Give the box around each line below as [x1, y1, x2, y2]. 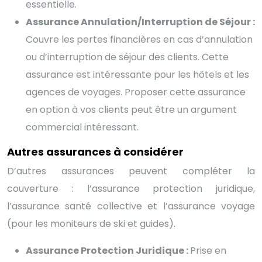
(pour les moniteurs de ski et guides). [7, 216, 175, 230]
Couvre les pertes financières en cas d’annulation [26, 32, 253, 46]
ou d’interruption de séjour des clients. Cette [26, 50, 229, 64]
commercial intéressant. [26, 120, 139, 134]
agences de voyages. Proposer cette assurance [26, 85, 246, 99]
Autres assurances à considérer [7, 144, 184, 159]
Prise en [190, 243, 226, 257]
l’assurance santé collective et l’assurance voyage [7, 199, 255, 213]
